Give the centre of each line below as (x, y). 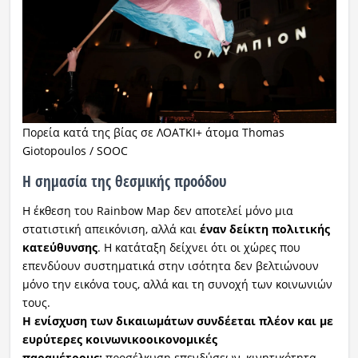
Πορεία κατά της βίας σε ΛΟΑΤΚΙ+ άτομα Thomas (153, 132)
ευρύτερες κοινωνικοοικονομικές (119, 340)
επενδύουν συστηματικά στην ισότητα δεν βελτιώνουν (170, 266)
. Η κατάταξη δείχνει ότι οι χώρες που (199, 248)
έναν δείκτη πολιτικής (265, 229)
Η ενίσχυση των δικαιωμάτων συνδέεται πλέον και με (177, 321)
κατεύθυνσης (60, 248)
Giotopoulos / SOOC (75, 150)
